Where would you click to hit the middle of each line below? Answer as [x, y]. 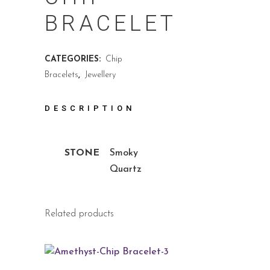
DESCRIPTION [90, 108]
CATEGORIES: [74, 59]
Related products [79, 214]
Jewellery [100, 75]
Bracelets [61, 75]
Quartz [126, 169]
